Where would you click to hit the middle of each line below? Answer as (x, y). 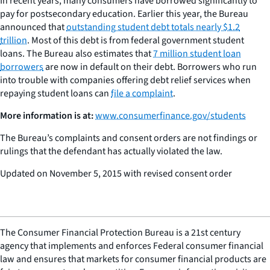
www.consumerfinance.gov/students (171, 115)
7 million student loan (197, 53)
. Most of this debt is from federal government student (136, 40)
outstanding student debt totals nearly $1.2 (153, 27)
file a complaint (142, 93)
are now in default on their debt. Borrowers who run (150, 67)
